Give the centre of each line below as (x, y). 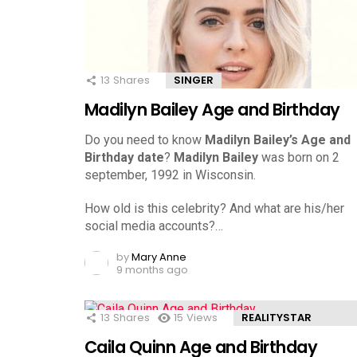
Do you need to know (145, 139)
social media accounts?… (154, 226)
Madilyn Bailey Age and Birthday (212, 109)
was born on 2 (299, 157)
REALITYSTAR (277, 317)
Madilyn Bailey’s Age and (278, 139)
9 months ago (152, 269)
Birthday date (124, 157)
